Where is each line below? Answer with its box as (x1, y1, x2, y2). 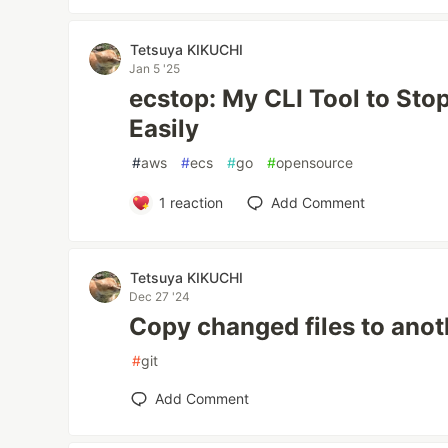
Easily (129, 114, 200, 143)
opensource (276, 154, 354, 171)
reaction (165, 194, 223, 211)
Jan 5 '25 (129, 61, 181, 76)
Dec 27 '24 (129, 289, 191, 304)
